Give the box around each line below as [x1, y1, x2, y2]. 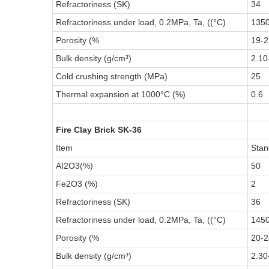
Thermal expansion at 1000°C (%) [56, 89, 186, 99]
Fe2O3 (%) [56, 178, 98, 189]
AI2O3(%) [56, 160, 93, 171]
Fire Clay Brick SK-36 [56, 124, 142, 134]
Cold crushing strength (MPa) [56, 71, 168, 81]
